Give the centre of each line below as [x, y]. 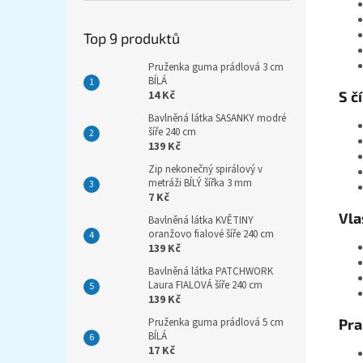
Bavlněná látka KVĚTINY [201, 220]
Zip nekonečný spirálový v [205, 169]
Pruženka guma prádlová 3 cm [216, 67]
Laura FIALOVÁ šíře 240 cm [205, 285]
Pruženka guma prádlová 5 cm [216, 322]
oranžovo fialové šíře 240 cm [211, 234]
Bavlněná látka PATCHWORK [211, 271]
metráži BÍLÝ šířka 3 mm [200, 183]
